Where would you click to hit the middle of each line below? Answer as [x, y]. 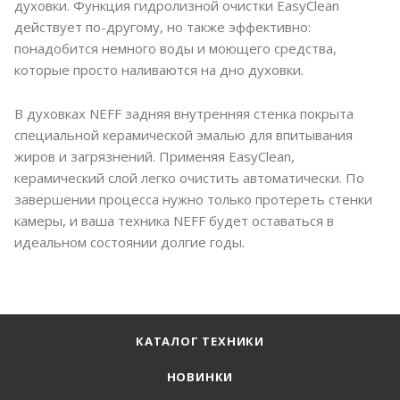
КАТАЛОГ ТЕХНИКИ [200, 342]
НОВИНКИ [200, 377]
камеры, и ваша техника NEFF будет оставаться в [174, 221]
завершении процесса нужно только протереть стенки [193, 200]
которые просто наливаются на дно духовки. [159, 70]
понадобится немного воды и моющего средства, [175, 49]
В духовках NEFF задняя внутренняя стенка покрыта [184, 114]
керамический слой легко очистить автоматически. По [189, 178]
